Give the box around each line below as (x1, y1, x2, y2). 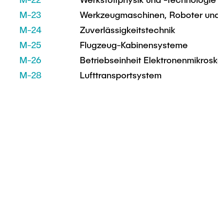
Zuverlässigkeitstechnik (80, 24, 175, 35)
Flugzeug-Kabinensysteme (80, 39, 188, 50)
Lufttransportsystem (80, 70, 162, 80)
